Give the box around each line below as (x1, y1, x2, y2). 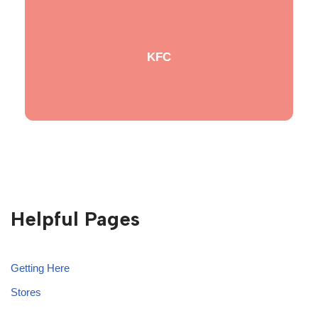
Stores (11, 286, 41, 299)
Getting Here (11, 262, 70, 275)
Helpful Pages (11, 207, 140, 231)
